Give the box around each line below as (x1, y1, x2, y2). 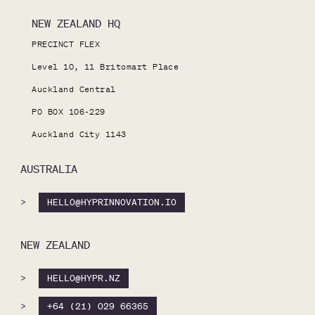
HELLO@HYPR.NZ (46, 271, 120, 284)
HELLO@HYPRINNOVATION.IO (46, 195, 176, 208)
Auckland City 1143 (32, 127, 127, 140)
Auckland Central (32, 82, 116, 95)
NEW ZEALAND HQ (32, 16, 121, 30)
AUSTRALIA (20, 162, 77, 176)
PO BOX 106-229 (32, 105, 105, 117)
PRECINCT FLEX (32, 37, 101, 50)
